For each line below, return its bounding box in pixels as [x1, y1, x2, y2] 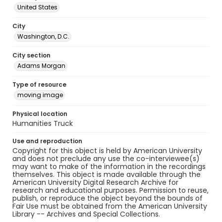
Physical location [12, 110, 67, 118]
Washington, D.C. [17, 32, 69, 41]
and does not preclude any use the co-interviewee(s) [12, 154, 200, 164]
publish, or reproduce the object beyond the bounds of [12, 193, 203, 203]
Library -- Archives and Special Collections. [12, 209, 160, 219]
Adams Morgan [17, 61, 65, 70]
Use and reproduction [12, 137, 82, 145]
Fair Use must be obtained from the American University [12, 201, 207, 211]
